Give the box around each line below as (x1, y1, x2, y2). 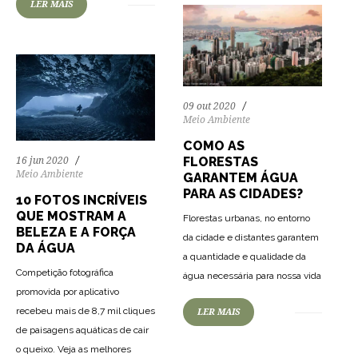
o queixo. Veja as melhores (16, 343, 131, 355)
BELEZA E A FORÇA (16, 224, 136, 240)
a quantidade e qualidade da (183, 251, 306, 263)
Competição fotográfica (16, 266, 113, 278)
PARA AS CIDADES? (183, 186, 303, 202)
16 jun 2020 (16, 154, 69, 166)
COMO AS (183, 138, 245, 154)
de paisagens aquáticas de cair (16, 324, 149, 336)
